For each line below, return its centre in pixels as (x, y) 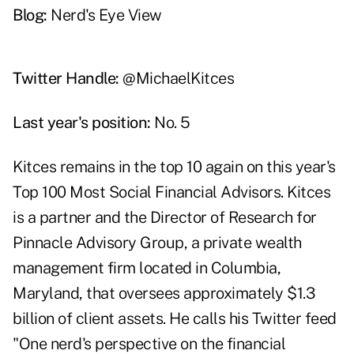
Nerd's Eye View (106, 15)
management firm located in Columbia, (147, 268)
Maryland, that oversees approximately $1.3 (164, 294)
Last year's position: (82, 123)
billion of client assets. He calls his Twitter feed (175, 319)
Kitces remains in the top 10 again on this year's (174, 167)
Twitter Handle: (66, 79)
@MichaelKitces (178, 79)
